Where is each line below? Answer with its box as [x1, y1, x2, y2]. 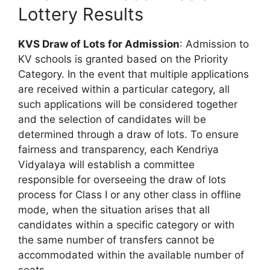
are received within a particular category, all [18, 83, 230, 95]
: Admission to [180, 37, 249, 50]
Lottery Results [18, 3, 143, 25]
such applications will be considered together [18, 98, 237, 110]
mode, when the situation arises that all [18, 203, 210, 216]
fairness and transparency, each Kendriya [18, 143, 219, 155]
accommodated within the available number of [18, 248, 244, 261]
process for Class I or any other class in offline [18, 188, 241, 201]
